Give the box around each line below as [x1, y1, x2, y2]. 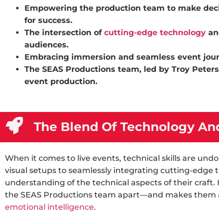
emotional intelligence [5, 202, 94, 212]
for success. [24, 16, 72, 25]
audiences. [24, 40, 68, 49]
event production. [24, 77, 97, 86]
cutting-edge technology [104, 28, 206, 37]
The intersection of [24, 28, 104, 37]
